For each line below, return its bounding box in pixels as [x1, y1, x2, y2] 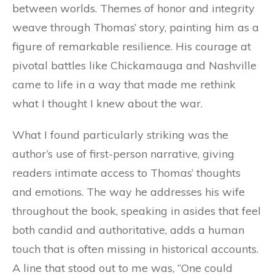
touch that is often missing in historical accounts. [12, 242, 258, 257]
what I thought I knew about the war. [12, 96, 203, 111]
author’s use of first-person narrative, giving [12, 147, 234, 161]
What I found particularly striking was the [12, 128, 228, 142]
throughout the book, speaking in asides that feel [12, 204, 261, 219]
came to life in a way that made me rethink [12, 77, 236, 92]
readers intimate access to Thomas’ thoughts [12, 166, 241, 180]
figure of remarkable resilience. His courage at [12, 39, 251, 54]
